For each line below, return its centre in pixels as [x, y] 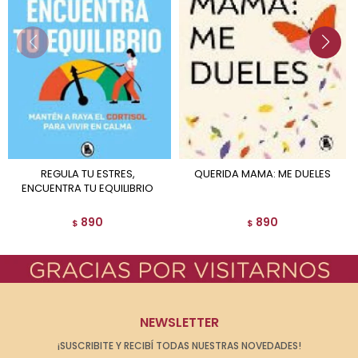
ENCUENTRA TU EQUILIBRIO [88, 189]
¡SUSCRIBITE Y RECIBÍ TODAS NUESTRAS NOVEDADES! [179, 346]
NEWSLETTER [179, 323]
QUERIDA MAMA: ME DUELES [267, 174]
